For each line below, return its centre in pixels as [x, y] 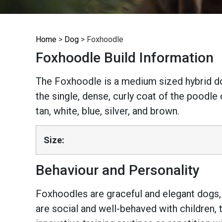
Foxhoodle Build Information [125, 57]
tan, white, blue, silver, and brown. [108, 111]
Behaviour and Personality [118, 170]
